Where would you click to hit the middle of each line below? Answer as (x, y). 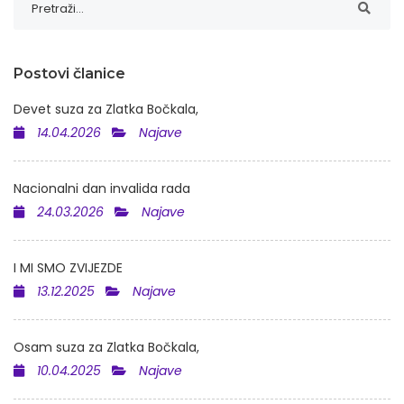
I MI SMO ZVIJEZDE (68, 268)
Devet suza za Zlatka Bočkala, (106, 109)
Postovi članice (69, 73)
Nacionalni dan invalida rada (102, 188)
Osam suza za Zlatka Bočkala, (106, 347)
